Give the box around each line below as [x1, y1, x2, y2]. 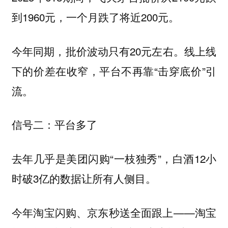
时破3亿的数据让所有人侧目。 [11, 170, 156, 186]
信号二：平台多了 [11, 117, 97, 132]
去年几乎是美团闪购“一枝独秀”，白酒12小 [11, 150, 217, 166]
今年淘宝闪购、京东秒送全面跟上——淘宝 [11, 204, 217, 220]
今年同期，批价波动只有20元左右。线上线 [11, 43, 217, 59]
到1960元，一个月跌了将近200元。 [11, 9, 179, 25]
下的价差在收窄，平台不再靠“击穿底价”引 [11, 63, 217, 78]
